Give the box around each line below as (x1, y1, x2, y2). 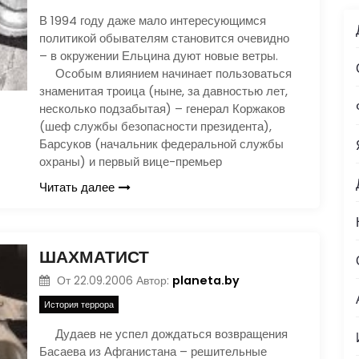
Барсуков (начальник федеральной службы (39, 135, 284, 152)
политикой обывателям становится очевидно (39, 29, 289, 46)
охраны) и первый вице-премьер (39, 152, 222, 170)
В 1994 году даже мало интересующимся (39, 11, 266, 29)
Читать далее (39, 178, 115, 196)
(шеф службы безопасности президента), (39, 117, 272, 135)
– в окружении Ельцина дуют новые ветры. (39, 46, 278, 64)
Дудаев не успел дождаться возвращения (39, 325, 288, 342)
